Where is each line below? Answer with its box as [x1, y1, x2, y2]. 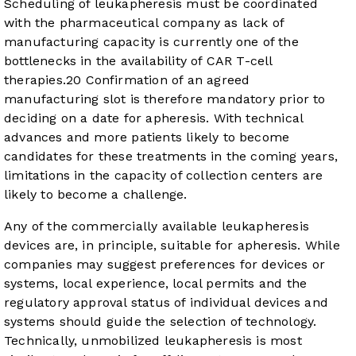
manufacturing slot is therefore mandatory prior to [4, 91, 326, 106]
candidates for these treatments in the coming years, [4, 148, 338, 164]
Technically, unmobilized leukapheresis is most [4, 332, 302, 348]
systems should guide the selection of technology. [4, 313, 317, 329]
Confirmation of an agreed [81, 72, 250, 87]
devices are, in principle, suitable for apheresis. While [4, 237, 340, 253]
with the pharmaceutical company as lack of [4, 14, 284, 30]
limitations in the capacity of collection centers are [4, 167, 323, 183]
